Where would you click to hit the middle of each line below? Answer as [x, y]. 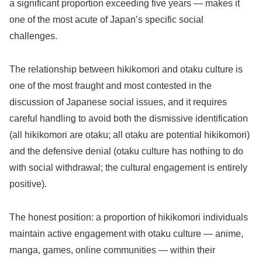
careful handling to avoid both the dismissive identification [129, 118]
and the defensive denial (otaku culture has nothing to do [126, 151]
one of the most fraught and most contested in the [111, 85]
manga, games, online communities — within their [112, 250]
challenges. [33, 36]
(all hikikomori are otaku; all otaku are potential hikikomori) [130, 135]
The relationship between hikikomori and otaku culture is [126, 69]
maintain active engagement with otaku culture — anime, [126, 233]
